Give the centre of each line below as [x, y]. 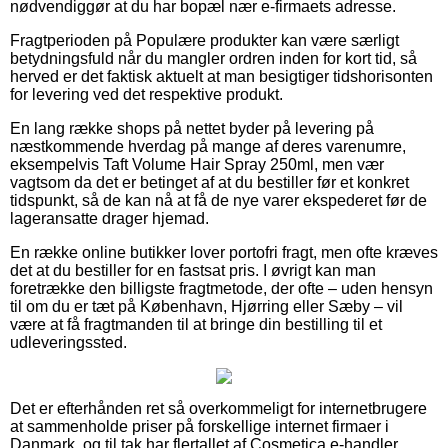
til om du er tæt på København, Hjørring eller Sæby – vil [206, 306]
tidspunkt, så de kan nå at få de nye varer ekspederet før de [218, 200]
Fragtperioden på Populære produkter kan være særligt [204, 40]
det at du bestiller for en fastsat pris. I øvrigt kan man [193, 270]
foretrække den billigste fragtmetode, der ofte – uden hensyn [221, 288]
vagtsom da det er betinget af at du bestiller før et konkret [209, 182]
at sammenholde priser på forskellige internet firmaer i [199, 426]
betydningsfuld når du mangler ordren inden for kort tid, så [213, 58]
